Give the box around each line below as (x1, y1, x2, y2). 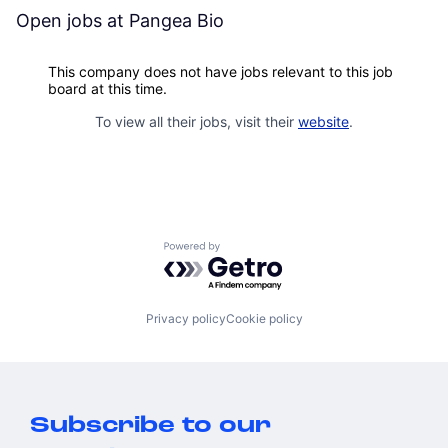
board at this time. (48, 80, 167, 98)
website (298, 113, 349, 131)
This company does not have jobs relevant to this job (48, 63, 393, 81)
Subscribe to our (30, 414, 271, 438)
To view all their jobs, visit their (95, 113, 298, 131)
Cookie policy (225, 310, 303, 326)
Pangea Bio (129, 10, 224, 32)
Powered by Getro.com (163, 241, 339, 262)
